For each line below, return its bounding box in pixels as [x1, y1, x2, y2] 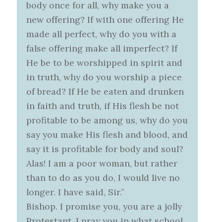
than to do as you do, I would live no [26, 172, 180, 184]
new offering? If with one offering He [26, 14, 184, 26]
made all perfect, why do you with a [26, 28, 177, 40]
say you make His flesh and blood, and [26, 129, 188, 141]
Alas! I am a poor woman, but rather [26, 158, 178, 169]
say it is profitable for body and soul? [26, 143, 184, 155]
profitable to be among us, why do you [26, 114, 188, 126]
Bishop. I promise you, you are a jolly [26, 201, 182, 213]
